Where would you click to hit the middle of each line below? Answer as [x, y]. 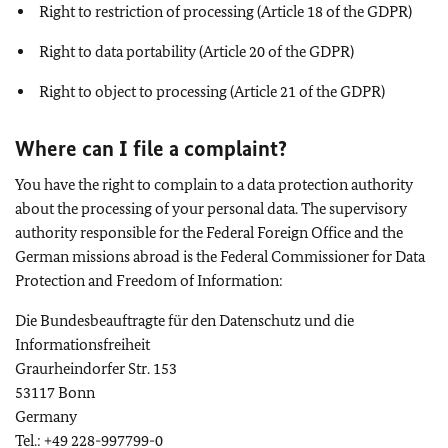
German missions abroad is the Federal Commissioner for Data [220, 256]
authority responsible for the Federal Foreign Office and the [209, 232]
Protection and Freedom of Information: [149, 280]
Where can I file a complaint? [151, 148]
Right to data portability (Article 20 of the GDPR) [196, 51]
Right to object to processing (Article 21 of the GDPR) [212, 91]
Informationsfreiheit [82, 344]
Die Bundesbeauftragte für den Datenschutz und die [184, 320]
